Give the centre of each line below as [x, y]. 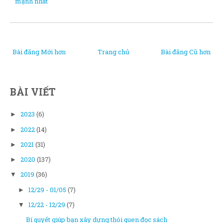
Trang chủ [113, 52]
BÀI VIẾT [33, 92]
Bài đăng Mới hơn [39, 52]
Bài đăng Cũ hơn [186, 52]
